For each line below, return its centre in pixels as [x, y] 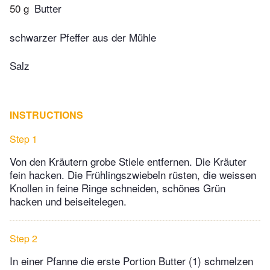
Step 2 [24, 239]
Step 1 [24, 139]
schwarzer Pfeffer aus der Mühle [83, 37]
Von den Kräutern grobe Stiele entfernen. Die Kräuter [128, 162]
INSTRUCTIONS [46, 115]
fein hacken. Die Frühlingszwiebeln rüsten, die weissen [133, 175]
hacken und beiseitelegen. [68, 201]
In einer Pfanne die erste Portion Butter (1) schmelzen [131, 261]
